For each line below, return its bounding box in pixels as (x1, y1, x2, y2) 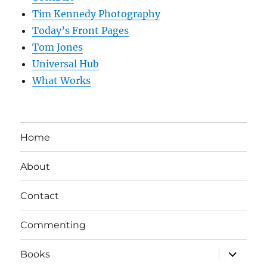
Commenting (20, 219, 86, 231)
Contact (20, 190, 60, 201)
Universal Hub (32, 58, 100, 70)
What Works (32, 74, 91, 87)
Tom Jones (32, 41, 83, 54)
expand (217, 245, 258, 257)
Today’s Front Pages (32, 24, 129, 37)
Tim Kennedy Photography (32, 8, 161, 20)
